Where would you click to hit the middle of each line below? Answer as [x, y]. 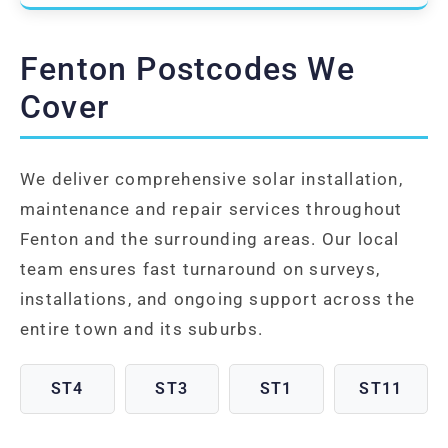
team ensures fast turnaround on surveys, [200, 268]
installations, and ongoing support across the [218, 298]
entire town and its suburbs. [142, 328]
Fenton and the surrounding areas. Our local [210, 238]
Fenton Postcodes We [187, 68]
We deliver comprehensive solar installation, [211, 178]
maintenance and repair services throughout [211, 208]
